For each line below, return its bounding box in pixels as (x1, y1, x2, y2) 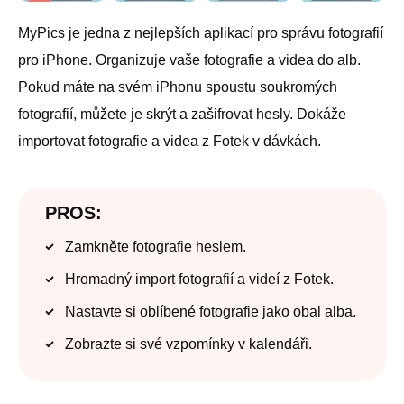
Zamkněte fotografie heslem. (65, 239, 246, 255)
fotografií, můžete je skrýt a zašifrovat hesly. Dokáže (18, 106, 346, 123)
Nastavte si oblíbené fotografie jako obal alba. (65, 304, 356, 320)
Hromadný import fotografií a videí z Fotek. (65, 271, 334, 288)
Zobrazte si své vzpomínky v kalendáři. (65, 336, 312, 353)
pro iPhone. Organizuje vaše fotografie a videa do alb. (18, 52, 361, 69)
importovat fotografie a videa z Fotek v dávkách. (18, 133, 321, 150)
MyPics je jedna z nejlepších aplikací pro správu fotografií (18, 25, 383, 41)
